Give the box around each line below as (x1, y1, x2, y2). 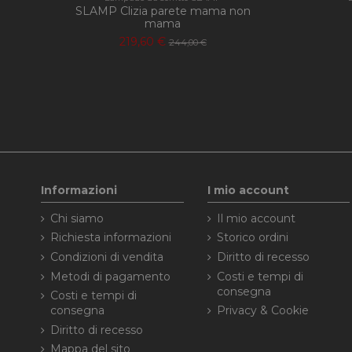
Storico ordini (216, 230, 288, 245)
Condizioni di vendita (50, 249, 163, 264)
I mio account (207, 182, 289, 197)
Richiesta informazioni (50, 230, 171, 245)
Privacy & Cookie (216, 303, 309, 318)
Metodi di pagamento (50, 269, 170, 284)
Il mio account (216, 211, 295, 225)
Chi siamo (50, 211, 104, 225)
